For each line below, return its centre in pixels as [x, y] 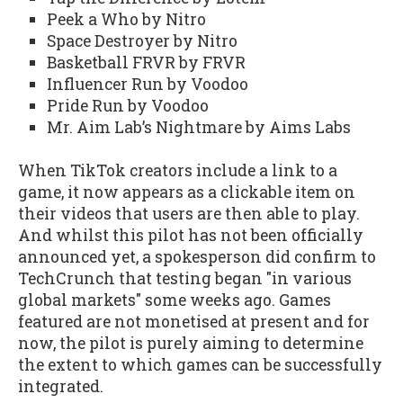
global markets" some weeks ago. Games [175, 300]
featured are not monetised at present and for [194, 322]
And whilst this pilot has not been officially [191, 236]
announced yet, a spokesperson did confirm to [197, 257]
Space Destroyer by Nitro [142, 40]
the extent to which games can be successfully [200, 365]
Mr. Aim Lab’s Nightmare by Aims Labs [198, 127]
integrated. [61, 387]
